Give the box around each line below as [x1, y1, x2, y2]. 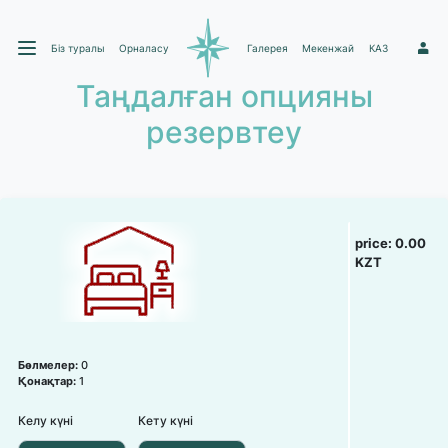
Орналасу [119, 41, 170, 54]
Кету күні [138, 413, 193, 428]
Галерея [246, 41, 288, 54]
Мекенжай [302, 41, 355, 54]
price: [355, 235, 396, 251]
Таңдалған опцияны [75, 78, 373, 114]
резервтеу [146, 114, 302, 150]
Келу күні [18, 413, 73, 428]
